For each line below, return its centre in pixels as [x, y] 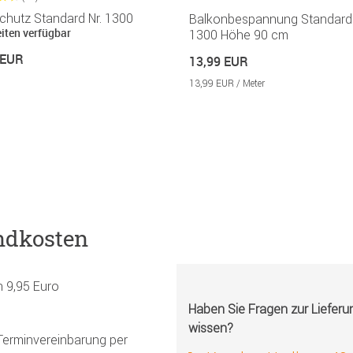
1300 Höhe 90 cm [239, 35]
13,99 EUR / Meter [227, 84]
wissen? [211, 328]
